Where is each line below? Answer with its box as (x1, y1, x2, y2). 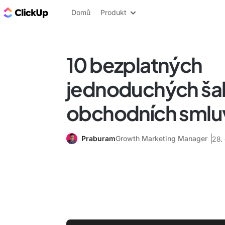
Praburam (81, 134, 116, 143)
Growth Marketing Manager (116, 134, 207, 143)
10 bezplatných (66, 52, 202, 77)
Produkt (100, 8, 127, 17)
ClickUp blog (50, 7, 101, 18)
